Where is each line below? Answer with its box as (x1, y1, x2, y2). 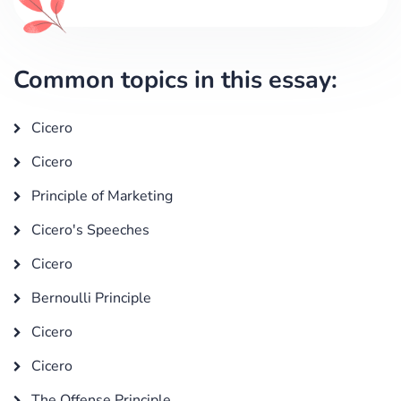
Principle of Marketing (28, 185, 173, 206)
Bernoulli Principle (28, 287, 151, 308)
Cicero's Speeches (28, 219, 149, 240)
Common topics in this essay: (13, 63, 337, 97)
